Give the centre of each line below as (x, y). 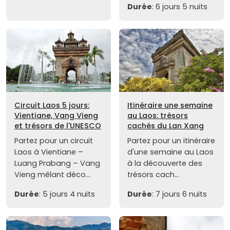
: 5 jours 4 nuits (67, 194)
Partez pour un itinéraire (171, 140)
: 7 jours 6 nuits (179, 194)
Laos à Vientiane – (49, 152)
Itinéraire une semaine (170, 105)
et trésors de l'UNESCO (58, 126)
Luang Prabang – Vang (57, 163)
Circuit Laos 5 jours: (52, 105)
